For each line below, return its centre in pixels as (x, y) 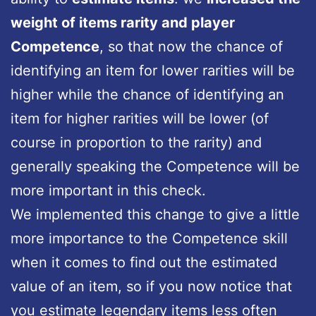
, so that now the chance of (191, 46)
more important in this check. (108, 190)
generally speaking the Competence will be (155, 166)
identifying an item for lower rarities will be (153, 70)
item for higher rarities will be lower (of (140, 118)
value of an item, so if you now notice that (151, 286)
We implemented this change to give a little (155, 214)
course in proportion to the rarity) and (136, 142)
